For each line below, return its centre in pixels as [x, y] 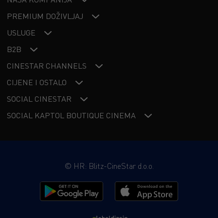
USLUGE [21, 33]
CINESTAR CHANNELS [46, 66]
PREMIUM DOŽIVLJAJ [45, 16]
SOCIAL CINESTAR [39, 99]
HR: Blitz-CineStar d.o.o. [113, 166]
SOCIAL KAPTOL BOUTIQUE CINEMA [71, 116]
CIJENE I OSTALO [36, 82]
